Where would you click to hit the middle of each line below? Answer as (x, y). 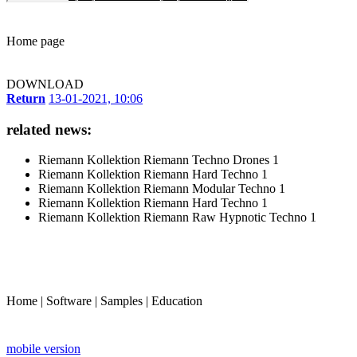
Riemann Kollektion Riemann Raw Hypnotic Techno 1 (177, 218)
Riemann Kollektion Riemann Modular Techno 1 (162, 189)
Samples (122, 301)
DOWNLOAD (45, 84)
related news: (49, 129)
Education (177, 301)
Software (69, 301)
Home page (35, 41)
